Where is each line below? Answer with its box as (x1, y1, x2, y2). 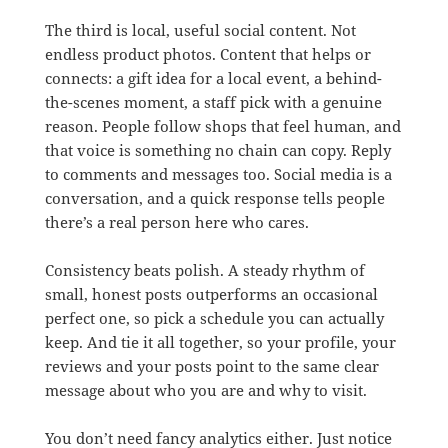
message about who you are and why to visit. (44, 380, 367, 401)
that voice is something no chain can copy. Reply (44, 140, 391, 161)
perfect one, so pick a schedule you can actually (44, 308, 384, 329)
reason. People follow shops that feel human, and (44, 116, 401, 137)
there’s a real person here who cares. (44, 212, 309, 233)
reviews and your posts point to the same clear (44, 356, 379, 377)
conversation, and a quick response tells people (44, 188, 385, 209)
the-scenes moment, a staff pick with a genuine (44, 92, 382, 113)
